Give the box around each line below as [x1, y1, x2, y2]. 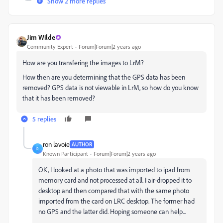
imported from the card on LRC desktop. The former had [38, 197, 195, 205]
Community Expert [27, 43, 73, 50]
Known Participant [43, 150, 88, 157]
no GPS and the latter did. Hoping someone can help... [38, 207, 186, 216]
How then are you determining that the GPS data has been [22, 73, 185, 81]
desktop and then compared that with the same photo [38, 186, 189, 195]
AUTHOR [72, 140, 92, 148]
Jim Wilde [27, 33, 55, 41]
